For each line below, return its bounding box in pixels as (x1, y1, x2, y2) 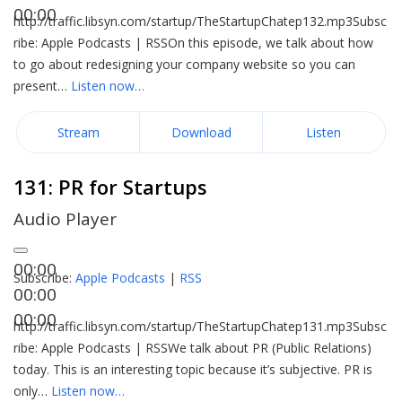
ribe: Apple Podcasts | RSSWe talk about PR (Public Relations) (13, 339, 371, 356)
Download (170, 124, 232, 141)
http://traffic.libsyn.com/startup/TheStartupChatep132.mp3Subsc (13, 13, 387, 30)
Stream (57, 124, 100, 141)
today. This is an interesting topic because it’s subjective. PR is (13, 361, 372, 378)
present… (13, 77, 71, 94)
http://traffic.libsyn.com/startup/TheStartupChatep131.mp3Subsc (13, 318, 387, 335)
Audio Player (13, 207, 117, 231)
